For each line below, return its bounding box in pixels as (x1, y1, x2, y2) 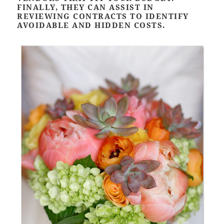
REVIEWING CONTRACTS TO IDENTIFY (17, 10, 189, 21)
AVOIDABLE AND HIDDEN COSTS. (17, 19, 165, 30)
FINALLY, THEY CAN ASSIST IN (17, 1, 154, 12)
